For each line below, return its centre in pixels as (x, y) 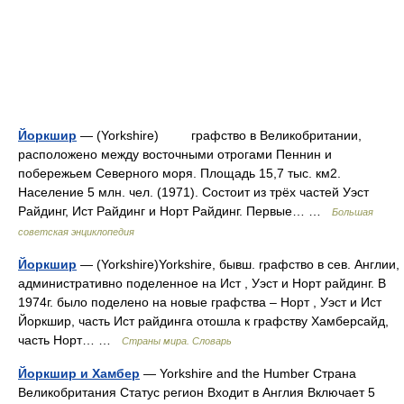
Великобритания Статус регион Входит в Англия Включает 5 (197, 392)
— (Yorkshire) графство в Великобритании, (219, 135)
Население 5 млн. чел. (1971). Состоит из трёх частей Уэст (193, 192)
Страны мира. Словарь (177, 341)
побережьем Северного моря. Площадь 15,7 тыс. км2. (179, 173)
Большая (353, 212)
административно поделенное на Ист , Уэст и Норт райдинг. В (202, 283)
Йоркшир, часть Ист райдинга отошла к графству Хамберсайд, (203, 321)
